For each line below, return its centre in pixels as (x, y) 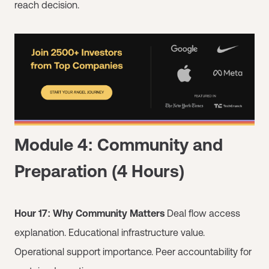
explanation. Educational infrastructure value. (110, 232)
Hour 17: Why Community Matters (89, 213)
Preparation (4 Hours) (99, 171)
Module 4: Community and (119, 144)
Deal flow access (202, 213)
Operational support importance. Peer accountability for (133, 251)
